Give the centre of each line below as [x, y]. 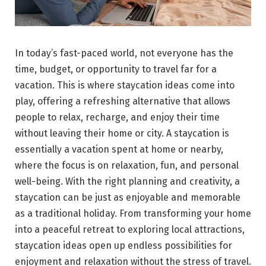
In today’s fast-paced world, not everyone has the [124, 53]
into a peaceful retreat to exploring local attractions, [130, 230]
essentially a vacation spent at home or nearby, [119, 150]
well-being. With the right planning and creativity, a [127, 182]
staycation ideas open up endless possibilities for [123, 246]
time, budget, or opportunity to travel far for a [116, 69]
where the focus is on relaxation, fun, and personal [127, 166]
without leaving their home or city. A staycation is [122, 134]
